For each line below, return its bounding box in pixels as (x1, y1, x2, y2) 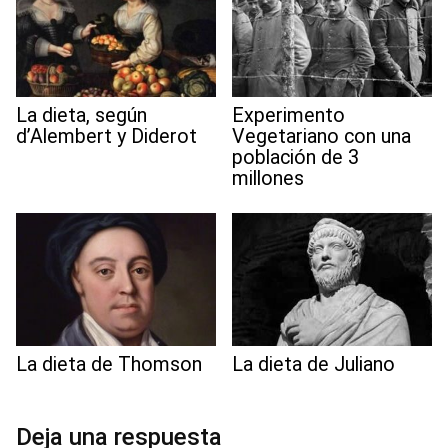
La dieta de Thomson (16, 353, 202, 377)
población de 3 (232, 145, 359, 169)
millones (232, 166, 304, 190)
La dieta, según (16, 103, 147, 127)
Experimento (232, 103, 345, 127)
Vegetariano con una (232, 124, 411, 148)
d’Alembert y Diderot (16, 124, 197, 148)
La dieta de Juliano (232, 353, 395, 377)
